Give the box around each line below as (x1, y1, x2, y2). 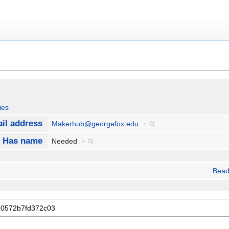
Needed (52, 137, 82, 146)
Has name (2, 136, 42, 146)
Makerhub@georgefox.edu (52, 120, 139, 128)
